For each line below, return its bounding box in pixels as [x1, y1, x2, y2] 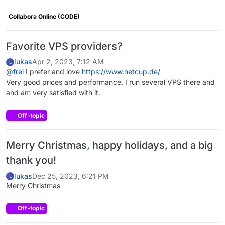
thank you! [6, 154, 56, 167]
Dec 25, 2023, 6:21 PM [32, 171, 109, 180]
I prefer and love [24, 67, 82, 76]
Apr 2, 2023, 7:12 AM [32, 57, 104, 66]
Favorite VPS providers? [6, 40, 123, 52]
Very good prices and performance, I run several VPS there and [6, 77, 215, 86]
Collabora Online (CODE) [9, 12, 80, 20]
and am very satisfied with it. [6, 88, 100, 97]
